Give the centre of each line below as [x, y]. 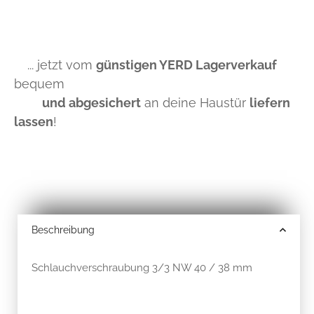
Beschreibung [63, 230]
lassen [34, 121]
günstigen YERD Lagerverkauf [186, 64]
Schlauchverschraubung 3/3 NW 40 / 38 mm [142, 267]
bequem [39, 83]
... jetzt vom [56, 64]
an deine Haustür [195, 102]
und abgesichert [91, 102]
